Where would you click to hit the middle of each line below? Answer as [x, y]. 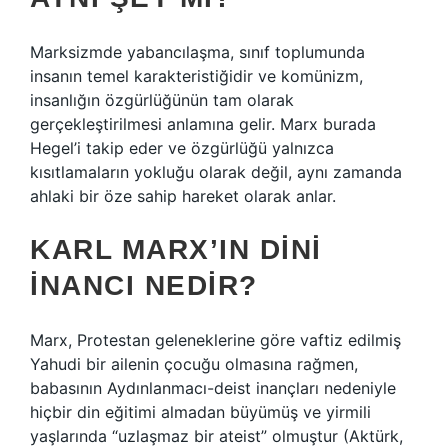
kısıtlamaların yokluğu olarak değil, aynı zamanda [216, 172]
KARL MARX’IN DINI [176, 249]
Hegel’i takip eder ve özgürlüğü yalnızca [182, 148]
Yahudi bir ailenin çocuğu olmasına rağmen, [194, 364]
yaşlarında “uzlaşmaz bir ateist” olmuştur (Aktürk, [216, 436]
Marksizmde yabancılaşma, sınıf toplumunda [197, 52]
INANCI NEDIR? [144, 285]
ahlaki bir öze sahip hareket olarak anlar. [183, 196]
